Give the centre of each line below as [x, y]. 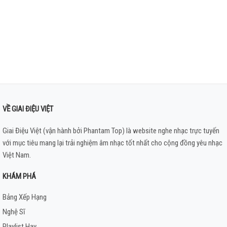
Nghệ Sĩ [14, 212]
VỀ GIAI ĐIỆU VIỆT [28, 109]
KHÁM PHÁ [19, 177]
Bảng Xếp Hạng [25, 197]
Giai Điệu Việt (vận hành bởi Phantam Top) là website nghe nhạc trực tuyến [111, 131]
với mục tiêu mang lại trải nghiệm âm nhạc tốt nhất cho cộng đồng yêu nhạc [112, 143]
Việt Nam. [17, 155]
